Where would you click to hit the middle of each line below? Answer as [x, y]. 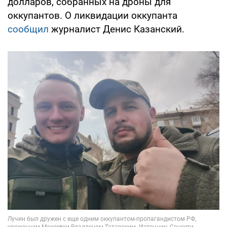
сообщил [29, 29]
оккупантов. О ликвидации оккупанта [92, 15]
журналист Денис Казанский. [118, 29]
